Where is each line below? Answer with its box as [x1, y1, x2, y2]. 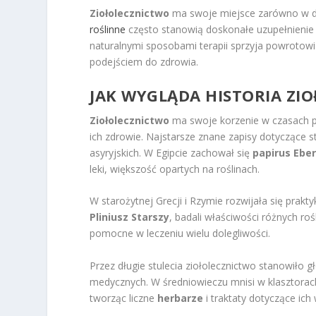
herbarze [157, 291, 204, 305]
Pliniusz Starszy [90, 210, 170, 224]
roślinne [90, 22, 126, 36]
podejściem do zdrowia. [90, 54, 199, 68]
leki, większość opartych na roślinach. [90, 162, 260, 176]
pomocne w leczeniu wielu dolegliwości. [90, 226, 271, 241]
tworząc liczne [90, 291, 158, 305]
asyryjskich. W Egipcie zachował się [90, 145, 253, 159]
